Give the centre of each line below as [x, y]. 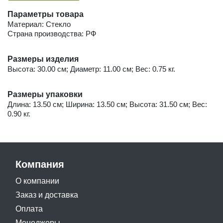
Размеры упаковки [45, 94]
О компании [37, 181]
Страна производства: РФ [52, 33]
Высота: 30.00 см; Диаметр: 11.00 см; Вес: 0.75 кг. [91, 69]
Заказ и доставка [47, 195]
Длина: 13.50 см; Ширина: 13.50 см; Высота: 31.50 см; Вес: [107, 104]
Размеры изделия [43, 59]
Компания [40, 164]
